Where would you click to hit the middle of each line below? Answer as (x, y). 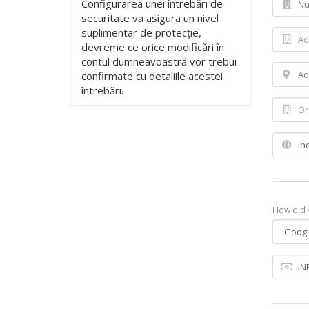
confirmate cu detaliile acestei (152, 76)
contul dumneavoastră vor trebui (159, 61)
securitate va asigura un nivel (150, 18)
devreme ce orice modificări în (153, 47)
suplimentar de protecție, (141, 32)
